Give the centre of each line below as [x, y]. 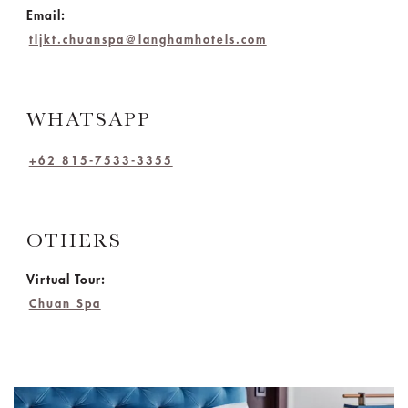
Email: [46, 15]
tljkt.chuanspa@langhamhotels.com [148, 40]
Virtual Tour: [66, 280]
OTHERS [74, 240]
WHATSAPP [88, 119]
